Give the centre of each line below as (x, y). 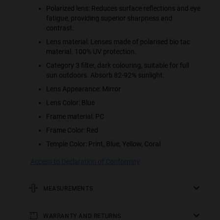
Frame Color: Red (72, 130)
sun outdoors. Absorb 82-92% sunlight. (105, 75)
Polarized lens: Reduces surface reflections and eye (123, 8)
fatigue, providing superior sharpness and (109, 18)
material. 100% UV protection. (91, 51)
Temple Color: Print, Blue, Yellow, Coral (103, 144)
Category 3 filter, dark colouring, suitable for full (118, 65)
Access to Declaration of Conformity (85, 161)
